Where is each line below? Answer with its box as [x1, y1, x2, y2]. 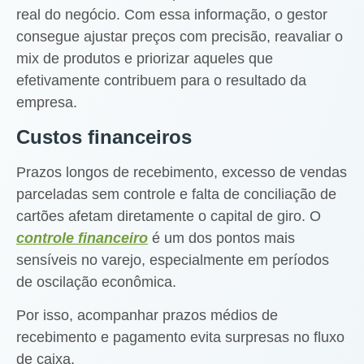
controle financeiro [16, 229, 148, 246]
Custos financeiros [16, 125, 192, 148]
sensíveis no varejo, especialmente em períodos [16, 251, 329, 268]
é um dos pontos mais [148, 229, 295, 246]
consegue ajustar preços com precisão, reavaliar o [16, 28, 343, 45]
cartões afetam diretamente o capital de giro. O [16, 207, 321, 224]
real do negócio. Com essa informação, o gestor [16, 6, 327, 24]
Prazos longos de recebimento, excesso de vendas [16, 163, 347, 180]
